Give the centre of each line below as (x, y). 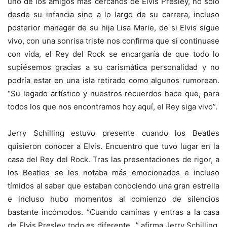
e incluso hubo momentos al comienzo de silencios (113, 199)
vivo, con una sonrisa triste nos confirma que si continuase (113, 41)
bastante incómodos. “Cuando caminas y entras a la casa (113, 212)
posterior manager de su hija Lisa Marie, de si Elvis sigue (113, 28)
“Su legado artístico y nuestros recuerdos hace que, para (113, 93)
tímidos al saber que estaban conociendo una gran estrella (113, 186)
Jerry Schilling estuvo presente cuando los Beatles (113, 133)
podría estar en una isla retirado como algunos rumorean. (113, 80)
